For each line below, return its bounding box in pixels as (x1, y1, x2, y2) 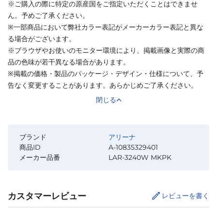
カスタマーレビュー (8, 190, 86, 201)
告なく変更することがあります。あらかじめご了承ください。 (8, 80, 198, 90)
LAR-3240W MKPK (108, 153, 171, 162)
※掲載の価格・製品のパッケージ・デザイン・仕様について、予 (8, 69, 203, 78)
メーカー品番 (19, 153, 60, 162)
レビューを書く (162, 191, 209, 200)
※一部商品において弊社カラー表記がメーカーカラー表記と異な (8, 22, 203, 31)
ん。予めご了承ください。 (8, 11, 89, 20)
